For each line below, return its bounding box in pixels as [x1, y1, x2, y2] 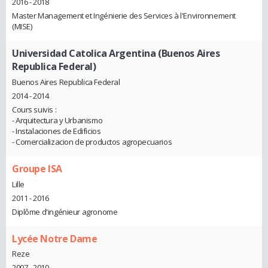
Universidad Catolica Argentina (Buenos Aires [12, 47, 220, 60]
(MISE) [12, 21, 32, 32]
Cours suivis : [12, 103, 57, 115]
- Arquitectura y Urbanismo [12, 114, 103, 126]
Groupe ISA [12, 162, 62, 175]
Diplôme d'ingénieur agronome [12, 206, 118, 217]
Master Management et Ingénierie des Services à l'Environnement [12, 10, 236, 22]
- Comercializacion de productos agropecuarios [12, 136, 172, 147]
